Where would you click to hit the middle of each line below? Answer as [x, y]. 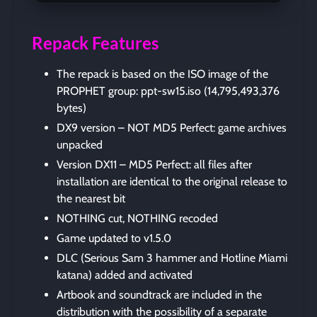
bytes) [71, 108]
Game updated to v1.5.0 [114, 238]
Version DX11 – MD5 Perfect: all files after [154, 164]
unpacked [80, 144]
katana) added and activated [125, 275]
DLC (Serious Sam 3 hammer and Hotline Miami [172, 258]
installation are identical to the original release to [172, 181]
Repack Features [95, 42]
